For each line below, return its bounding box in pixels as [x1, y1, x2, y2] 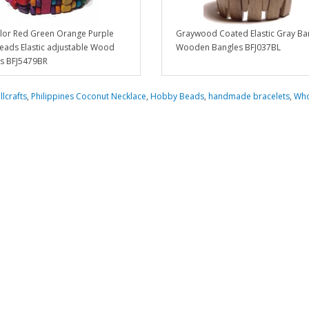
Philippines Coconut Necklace [30, 90, 146, 103]
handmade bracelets [208, 90, 290, 103]
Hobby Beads [150, 90, 204, 103]
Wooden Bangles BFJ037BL [175, 41, 281, 54]
